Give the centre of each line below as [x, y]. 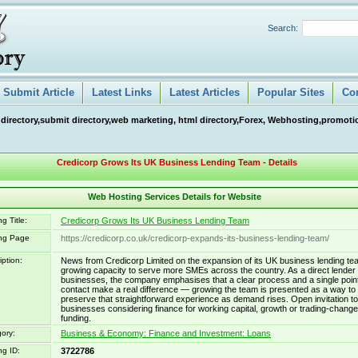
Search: [283, 28]
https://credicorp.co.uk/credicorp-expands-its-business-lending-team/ [195, 238]
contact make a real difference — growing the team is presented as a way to [208, 289]
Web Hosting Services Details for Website [175, 197]
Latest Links [122, 92]
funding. [76, 318]
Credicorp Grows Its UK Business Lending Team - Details [177, 162]
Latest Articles [205, 92]
